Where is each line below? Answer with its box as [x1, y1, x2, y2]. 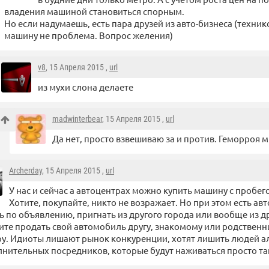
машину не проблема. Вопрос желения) [4, 29, 173, 41]
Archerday [9, 166, 42, 176]
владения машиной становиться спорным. [4, 5, 184, 17]
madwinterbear [52, 114, 102, 124]
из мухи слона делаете [38, 81, 133, 93]
